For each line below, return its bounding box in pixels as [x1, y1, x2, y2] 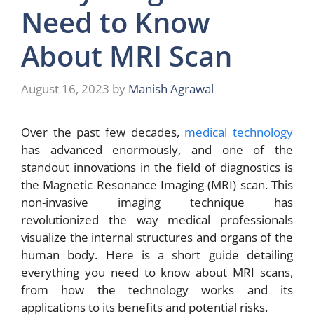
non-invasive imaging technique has [21, 194, 293, 211]
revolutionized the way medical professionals [21, 212, 293, 228]
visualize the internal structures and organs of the [21, 229, 293, 246]
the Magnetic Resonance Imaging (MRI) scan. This [21, 177, 293, 193]
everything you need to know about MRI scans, [21, 264, 293, 281]
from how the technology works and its [21, 282, 293, 299]
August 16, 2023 [21, 81, 109, 97]
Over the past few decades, [21, 124, 185, 141]
